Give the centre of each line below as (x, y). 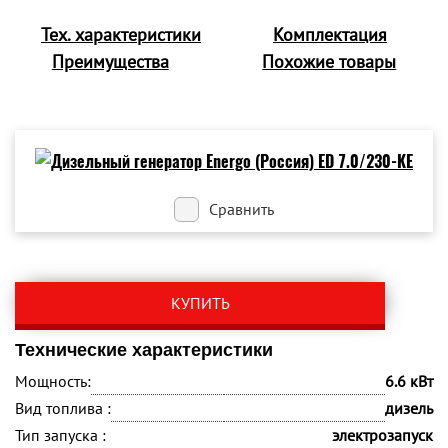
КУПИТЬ (200, 303)
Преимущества (110, 61)
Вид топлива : (63, 408)
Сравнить (241, 209)
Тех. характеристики (121, 34)
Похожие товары (329, 61)
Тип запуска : (60, 435)
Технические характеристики (144, 350)
